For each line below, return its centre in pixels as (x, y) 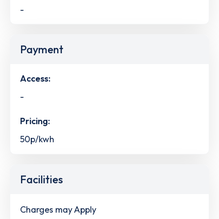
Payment (42, 50)
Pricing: (35, 121)
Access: (35, 79)
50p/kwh (37, 139)
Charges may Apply (58, 209)
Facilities (42, 179)
